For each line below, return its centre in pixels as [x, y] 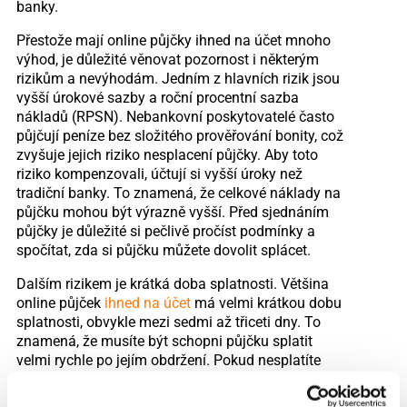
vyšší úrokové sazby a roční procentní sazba [157, 97]
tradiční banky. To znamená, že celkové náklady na [178, 193]
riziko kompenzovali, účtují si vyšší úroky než [159, 174]
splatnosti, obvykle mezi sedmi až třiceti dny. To [168, 322]
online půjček [60, 303]
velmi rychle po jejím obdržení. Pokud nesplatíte [168, 360]
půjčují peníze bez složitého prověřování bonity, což [179, 135]
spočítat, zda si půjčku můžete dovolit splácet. [163, 250]
